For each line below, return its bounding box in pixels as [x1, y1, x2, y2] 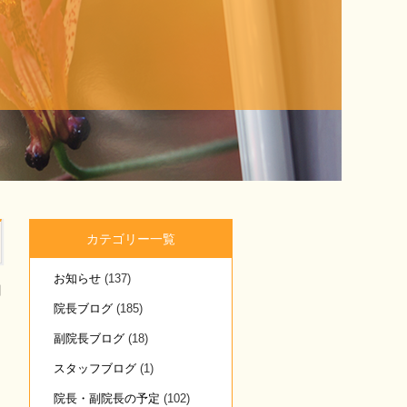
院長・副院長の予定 [54, 392, 160, 405]
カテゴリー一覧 [86, 232, 175, 246]
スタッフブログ [54, 362, 136, 375]
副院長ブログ [54, 332, 124, 345]
